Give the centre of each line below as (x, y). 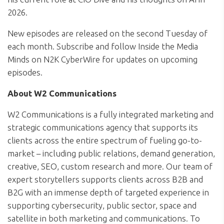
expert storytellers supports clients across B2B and (105, 179)
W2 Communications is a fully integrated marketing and (110, 114)
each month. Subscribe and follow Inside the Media (103, 46)
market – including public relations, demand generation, (111, 153)
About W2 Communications (62, 93)
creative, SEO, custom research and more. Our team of (110, 166)
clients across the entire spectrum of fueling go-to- (105, 140)
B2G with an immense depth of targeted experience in (108, 192)
